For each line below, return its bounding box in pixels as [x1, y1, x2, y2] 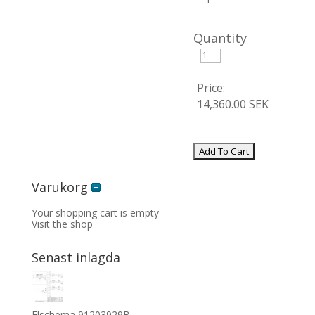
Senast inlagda [31, 249, 120, 266]
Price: [196, 80, 225, 96]
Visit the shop [31, 217, 93, 231]
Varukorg [31, 179, 91, 195]
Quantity [193, 30, 247, 46]
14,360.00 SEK [196, 96, 269, 112]
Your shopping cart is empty [31, 206, 159, 219]
